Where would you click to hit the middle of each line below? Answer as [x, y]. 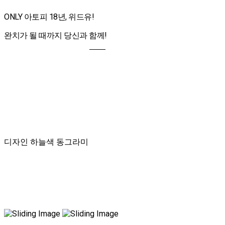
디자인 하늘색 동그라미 [46, 142]
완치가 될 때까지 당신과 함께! [55, 35]
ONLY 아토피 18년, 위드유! [49, 17]
